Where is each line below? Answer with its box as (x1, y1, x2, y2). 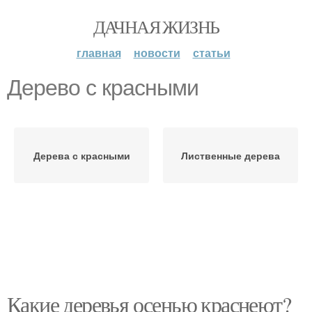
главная (76, 45, 121, 61)
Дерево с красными (7, 75, 198, 100)
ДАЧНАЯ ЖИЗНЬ (93, 15, 219, 38)
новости (133, 45, 180, 61)
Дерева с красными (33, 148, 130, 162)
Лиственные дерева (181, 148, 280, 162)
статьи (192, 45, 231, 61)
